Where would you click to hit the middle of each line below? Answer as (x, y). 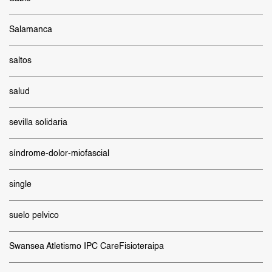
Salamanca (31, 30)
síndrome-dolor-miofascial (59, 154)
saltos (20, 61)
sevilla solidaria (38, 123)
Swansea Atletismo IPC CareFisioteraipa (87, 246)
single (20, 185)
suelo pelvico (34, 216)
